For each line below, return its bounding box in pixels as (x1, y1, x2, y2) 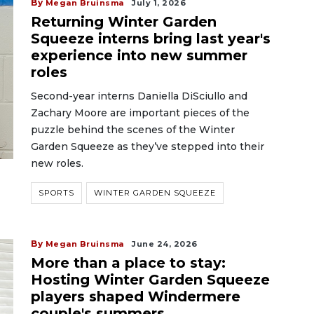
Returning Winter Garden (31, 13, 217, 30)
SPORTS (39, 188, 74, 198)
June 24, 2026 (132, 239, 198, 249)
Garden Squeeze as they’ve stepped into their (31, 140, 264, 153)
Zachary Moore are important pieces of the (31, 107, 250, 119)
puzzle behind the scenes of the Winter (31, 123, 235, 136)
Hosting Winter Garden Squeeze (31, 271, 270, 288)
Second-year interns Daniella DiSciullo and (31, 90, 247, 102)
